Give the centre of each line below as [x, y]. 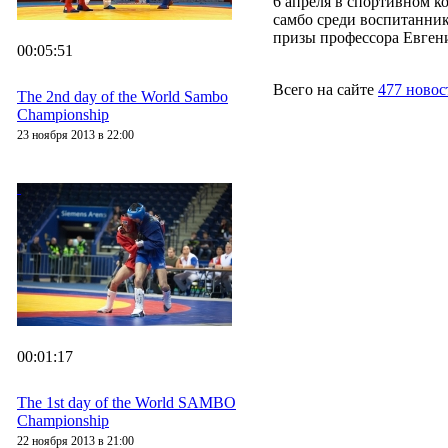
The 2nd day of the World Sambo [122, 96]
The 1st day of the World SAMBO [126, 402]
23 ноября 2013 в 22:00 [75, 134]
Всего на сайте [325, 89]
